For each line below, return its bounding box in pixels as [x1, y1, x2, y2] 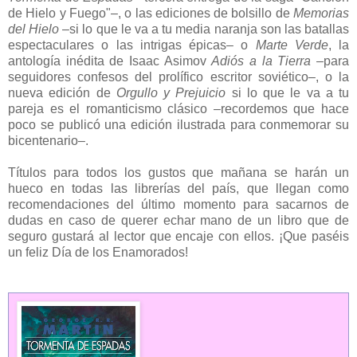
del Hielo [8, 22, 63, 36]
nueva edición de [8, 85, 116, 100]
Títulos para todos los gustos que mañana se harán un [8, 165, 349, 179]
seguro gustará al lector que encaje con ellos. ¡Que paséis [8, 229, 349, 243]
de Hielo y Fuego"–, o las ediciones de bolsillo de [8, 6, 293, 20]
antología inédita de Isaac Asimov [8, 53, 212, 68]
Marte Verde [255, 37, 328, 52]
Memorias [293, 6, 349, 20]
